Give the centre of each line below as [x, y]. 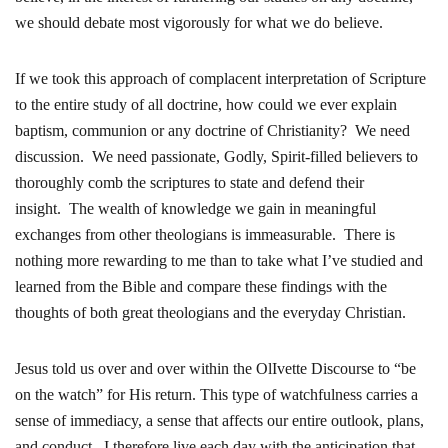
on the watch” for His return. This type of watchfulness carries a [216, 394]
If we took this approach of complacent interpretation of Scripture [220, 78]
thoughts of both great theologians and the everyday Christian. [210, 312]
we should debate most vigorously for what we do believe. [199, 22]
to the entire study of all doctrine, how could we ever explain [206, 104]
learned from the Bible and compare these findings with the [201, 286]
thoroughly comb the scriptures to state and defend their [189, 182]
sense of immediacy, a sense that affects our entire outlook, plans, [219, 420]
